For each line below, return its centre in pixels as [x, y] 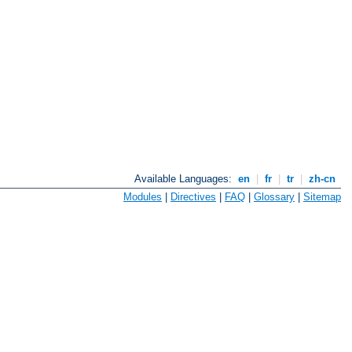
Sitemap [322, 196]
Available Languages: [185, 179]
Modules [143, 196]
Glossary [274, 196]
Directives [193, 196]
